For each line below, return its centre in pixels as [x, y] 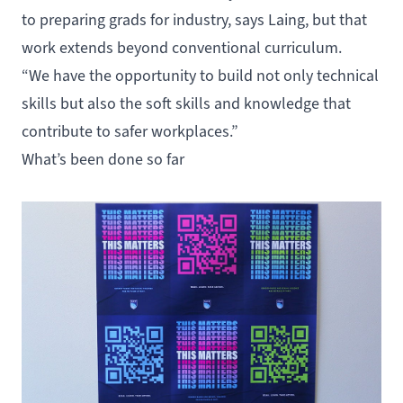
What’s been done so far [103, 159]
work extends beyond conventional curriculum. [182, 47]
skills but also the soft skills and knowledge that [186, 103]
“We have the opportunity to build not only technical [200, 75]
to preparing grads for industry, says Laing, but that [194, 19]
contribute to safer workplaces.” [130, 131]
